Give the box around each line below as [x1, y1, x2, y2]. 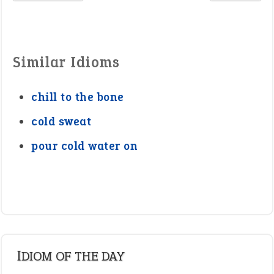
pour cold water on [31, 138, 138, 154]
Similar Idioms [13, 52, 120, 72]
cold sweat [31, 114, 91, 129]
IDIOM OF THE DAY [21, 247, 124, 265]
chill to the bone [31, 89, 124, 105]
